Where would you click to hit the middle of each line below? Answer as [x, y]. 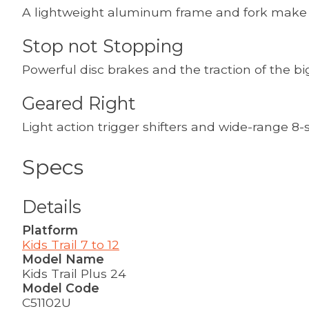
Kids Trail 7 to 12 [71, 244]
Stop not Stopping [103, 46]
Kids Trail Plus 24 [74, 273]
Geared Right [79, 103]
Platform [50, 230]
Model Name [63, 259]
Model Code [61, 288]
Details [52, 206]
